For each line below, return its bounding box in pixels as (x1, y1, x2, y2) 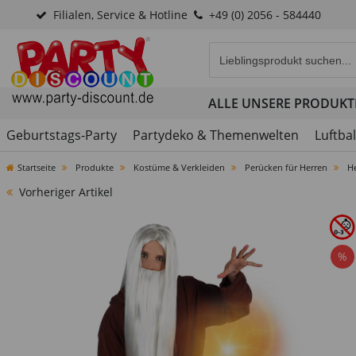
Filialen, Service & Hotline (52, 7, 188, 22)
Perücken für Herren (245, 161, 327, 173)
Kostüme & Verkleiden (133, 161, 225, 173)
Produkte (73, 161, 114, 173)
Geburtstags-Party (6, 126, 117, 144)
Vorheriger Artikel (19, 184, 113, 199)
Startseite (17, 161, 56, 173)
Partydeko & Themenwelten (133, 126, 299, 144)
